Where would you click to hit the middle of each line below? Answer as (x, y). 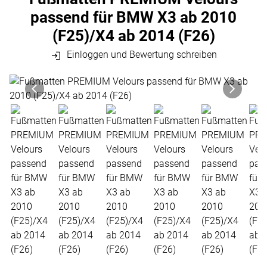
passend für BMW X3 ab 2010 (133, 18)
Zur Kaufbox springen (74, 103)
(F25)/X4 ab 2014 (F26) (133, 36)
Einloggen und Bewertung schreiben (140, 55)
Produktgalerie (57, 82)
